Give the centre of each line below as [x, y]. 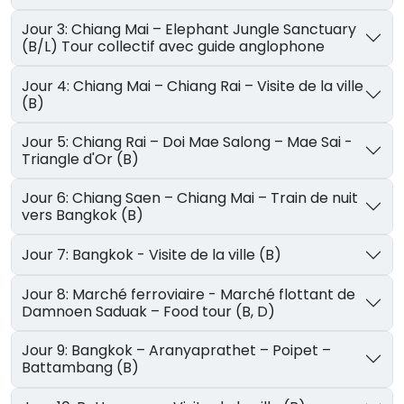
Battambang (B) [81, 368]
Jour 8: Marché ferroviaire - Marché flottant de [47, 294]
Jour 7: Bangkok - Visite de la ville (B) [177, 255]
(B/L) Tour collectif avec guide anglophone [174, 47]
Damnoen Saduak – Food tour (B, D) [149, 312]
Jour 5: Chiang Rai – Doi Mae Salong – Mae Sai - [47, 142]
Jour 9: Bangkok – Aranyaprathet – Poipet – [47, 351]
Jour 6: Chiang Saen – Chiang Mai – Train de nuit [47, 198]
